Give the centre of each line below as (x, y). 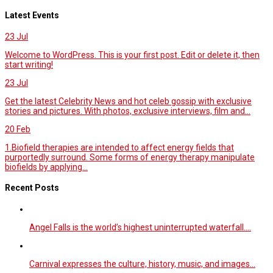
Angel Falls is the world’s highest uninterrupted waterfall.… (140, 228)
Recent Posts (32, 188)
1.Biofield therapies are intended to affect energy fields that (119, 147)
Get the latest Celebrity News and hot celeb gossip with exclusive (128, 101)
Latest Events (32, 16)
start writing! (29, 64)
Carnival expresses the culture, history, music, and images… (142, 264)
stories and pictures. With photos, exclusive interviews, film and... (128, 111)
